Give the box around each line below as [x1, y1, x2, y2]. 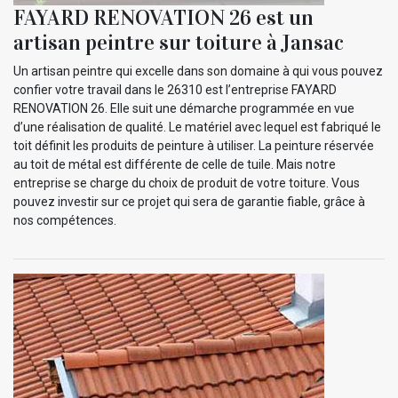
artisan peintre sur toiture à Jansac [13, 28, 344, 56]
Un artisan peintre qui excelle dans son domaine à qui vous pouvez [13, 63, 383, 78]
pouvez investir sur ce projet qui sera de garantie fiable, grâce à [13, 194, 365, 209]
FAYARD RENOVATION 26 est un [13, 4, 314, 31]
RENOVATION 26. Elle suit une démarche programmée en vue [13, 100, 354, 115]
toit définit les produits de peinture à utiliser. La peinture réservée [13, 138, 374, 153]
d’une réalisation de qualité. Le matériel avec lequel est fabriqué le [13, 119, 381, 134]
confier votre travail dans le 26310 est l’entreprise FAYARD [13, 82, 337, 97]
